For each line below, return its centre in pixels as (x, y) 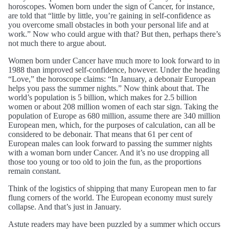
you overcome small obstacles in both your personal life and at (108, 25)
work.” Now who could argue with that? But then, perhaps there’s (114, 34)
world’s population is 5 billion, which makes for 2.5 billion (102, 97)
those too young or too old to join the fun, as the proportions (105, 162)
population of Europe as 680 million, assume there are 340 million (114, 116)
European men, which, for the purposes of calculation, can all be (112, 125)
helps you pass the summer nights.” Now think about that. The (109, 88)
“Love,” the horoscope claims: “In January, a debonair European (112, 79)
